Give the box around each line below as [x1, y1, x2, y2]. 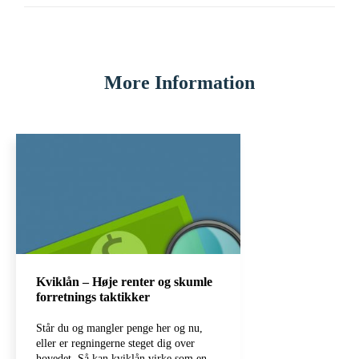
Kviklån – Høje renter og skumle [36, 275, 212, 288]
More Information [104, 72, 255, 93]
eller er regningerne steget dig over [36, 337, 195, 349]
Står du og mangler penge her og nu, [36, 322, 203, 334]
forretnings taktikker [36, 290, 150, 304]
